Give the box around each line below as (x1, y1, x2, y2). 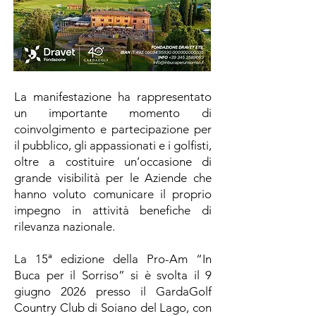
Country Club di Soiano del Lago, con (14, 300, 212, 315)
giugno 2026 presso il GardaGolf (14, 284, 212, 298)
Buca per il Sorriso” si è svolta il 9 (14, 268, 212, 282)
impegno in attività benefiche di (14, 203, 212, 217)
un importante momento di (14, 106, 212, 120)
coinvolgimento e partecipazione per (14, 122, 212, 136)
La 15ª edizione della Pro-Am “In (14, 252, 212, 266)
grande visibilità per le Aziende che (14, 171, 212, 185)
